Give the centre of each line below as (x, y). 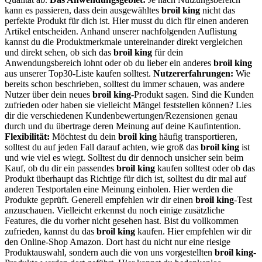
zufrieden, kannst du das (51, 231)
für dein (168, 52)
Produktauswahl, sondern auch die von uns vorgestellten (110, 252)
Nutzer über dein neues (49, 94)
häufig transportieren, (197, 136)
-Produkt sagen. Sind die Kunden (192, 94)
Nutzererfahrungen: (193, 73)
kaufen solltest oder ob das (205, 168)
